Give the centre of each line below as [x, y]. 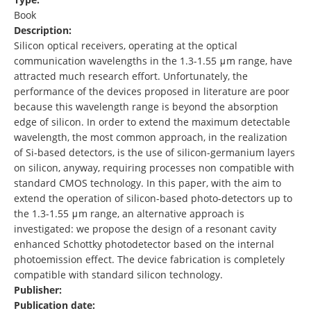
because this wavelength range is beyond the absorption [146, 107]
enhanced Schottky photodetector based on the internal [144, 244]
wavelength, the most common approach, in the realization [151, 137]
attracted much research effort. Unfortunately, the [131, 76]
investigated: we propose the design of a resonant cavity [145, 229]
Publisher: [39, 290]
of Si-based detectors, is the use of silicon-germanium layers [154, 153]
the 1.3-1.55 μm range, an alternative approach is [129, 214]
